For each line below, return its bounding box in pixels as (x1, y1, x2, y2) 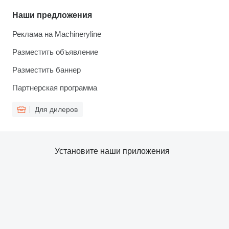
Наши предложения (12, 11, 92, 19)
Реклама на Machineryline (12, 30, 101, 38)
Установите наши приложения (54, 147, 170, 155)
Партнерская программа (12, 83, 97, 92)
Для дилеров (35, 105, 78, 113)
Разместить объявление (12, 48, 98, 56)
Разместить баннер (12, 65, 81, 74)
